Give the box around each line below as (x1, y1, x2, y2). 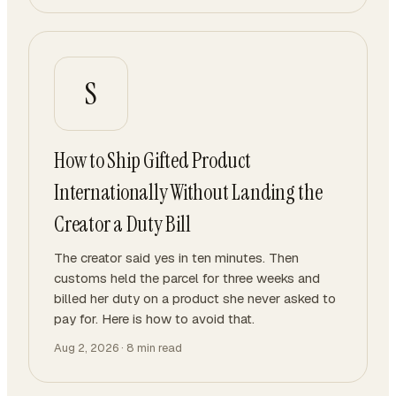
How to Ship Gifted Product (54, 147, 251, 174)
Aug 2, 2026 (54, 340, 118, 355)
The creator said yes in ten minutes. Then (54, 249, 299, 266)
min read (134, 340, 182, 355)
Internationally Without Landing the (54, 179, 323, 206)
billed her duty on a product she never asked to (54, 290, 336, 307)
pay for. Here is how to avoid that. (54, 310, 255, 327)
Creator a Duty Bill (54, 210, 191, 238)
